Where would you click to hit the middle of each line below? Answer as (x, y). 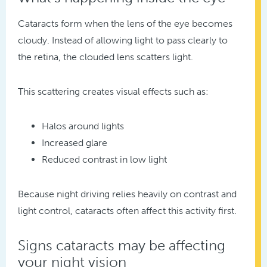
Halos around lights (83, 126)
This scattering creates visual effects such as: (113, 92)
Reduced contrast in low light (104, 160)
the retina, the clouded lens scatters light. (105, 57)
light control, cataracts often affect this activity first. (127, 211)
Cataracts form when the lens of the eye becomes (125, 24)
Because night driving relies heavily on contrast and (127, 194)
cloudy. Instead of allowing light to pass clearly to (123, 41)
